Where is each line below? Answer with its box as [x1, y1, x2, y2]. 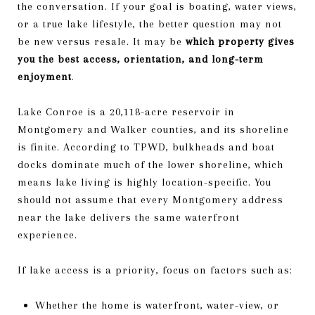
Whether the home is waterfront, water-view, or [34, 298, 279, 311]
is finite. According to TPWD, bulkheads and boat [18, 140, 275, 153]
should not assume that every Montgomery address [18, 193, 283, 206]
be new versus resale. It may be [18, 34, 186, 48]
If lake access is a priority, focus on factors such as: [18, 263, 292, 276]
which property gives [186, 34, 295, 48]
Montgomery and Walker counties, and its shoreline [18, 122, 289, 136]
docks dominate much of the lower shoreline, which [18, 157, 283, 171]
